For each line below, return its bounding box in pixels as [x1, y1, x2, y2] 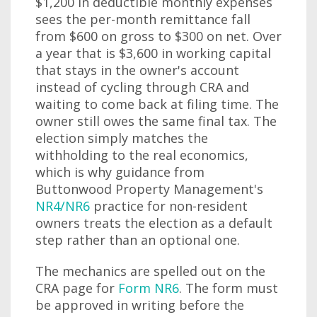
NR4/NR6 [35, 197, 90, 214]
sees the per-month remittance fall [35, 11, 250, 28]
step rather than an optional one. [35, 231, 240, 248]
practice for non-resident [90, 197, 248, 214]
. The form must [179, 279, 278, 296]
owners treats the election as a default [35, 214, 272, 231]
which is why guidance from [35, 163, 204, 180]
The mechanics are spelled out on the [35, 263, 265, 279]
